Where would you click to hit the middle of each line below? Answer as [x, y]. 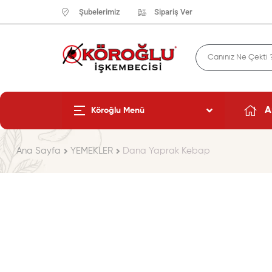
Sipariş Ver [173, 12]
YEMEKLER [92, 151]
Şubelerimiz [99, 12]
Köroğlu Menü [118, 110]
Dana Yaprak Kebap [167, 151]
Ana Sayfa [39, 151]
